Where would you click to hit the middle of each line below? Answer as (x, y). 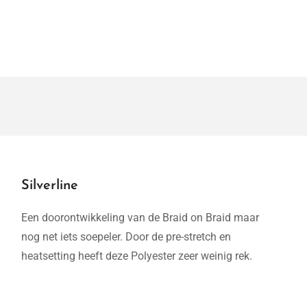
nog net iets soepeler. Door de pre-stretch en (126, 237)
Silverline (50, 186)
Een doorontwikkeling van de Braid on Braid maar (140, 218)
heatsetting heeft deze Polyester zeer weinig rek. (138, 256)
